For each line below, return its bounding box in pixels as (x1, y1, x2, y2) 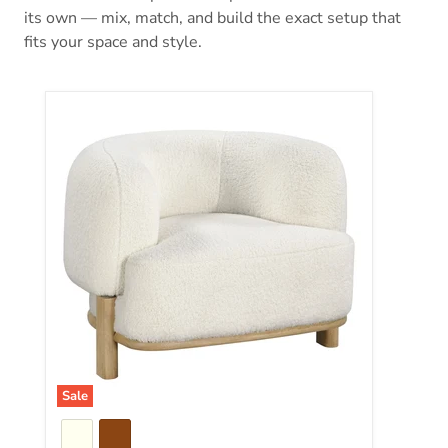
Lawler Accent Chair (56, 99, 183, 119)
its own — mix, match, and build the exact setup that (24, 6, 401, 29)
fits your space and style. (24, 30, 202, 53)
